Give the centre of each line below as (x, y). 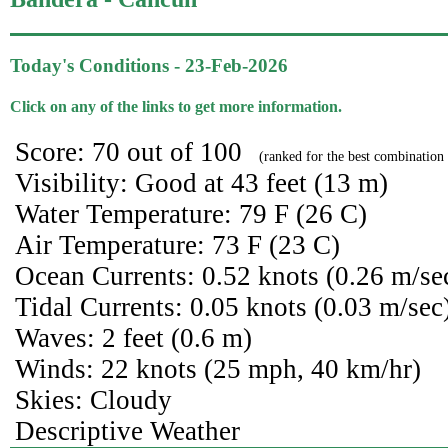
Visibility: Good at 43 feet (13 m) (201, 183)
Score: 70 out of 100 (132, 152)
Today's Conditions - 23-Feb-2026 (149, 65)
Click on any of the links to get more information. (176, 106)
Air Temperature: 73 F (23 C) (177, 245)
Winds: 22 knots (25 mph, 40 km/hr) (218, 369)
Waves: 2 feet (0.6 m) (133, 338)
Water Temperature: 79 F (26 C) (191, 214)
